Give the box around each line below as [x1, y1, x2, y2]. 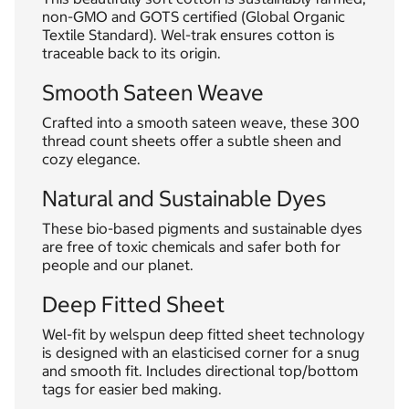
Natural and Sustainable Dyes [42, 184, 326, 213]
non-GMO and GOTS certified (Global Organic [42, 7, 345, 26]
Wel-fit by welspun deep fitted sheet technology [42, 325, 364, 344]
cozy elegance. [42, 150, 141, 169]
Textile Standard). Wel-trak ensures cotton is [42, 26, 335, 45]
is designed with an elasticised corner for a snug [42, 343, 360, 362]
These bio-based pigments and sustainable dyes [42, 219, 362, 238]
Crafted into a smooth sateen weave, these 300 [42, 113, 360, 132]
